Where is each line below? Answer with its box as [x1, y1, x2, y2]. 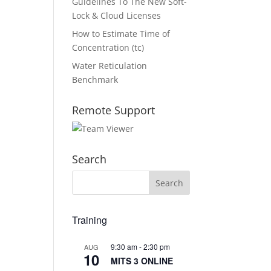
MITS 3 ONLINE [111, 255, 174, 267]
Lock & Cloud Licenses [72, 10, 162, 21]
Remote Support [72, 103, 155, 117]
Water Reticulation [72, 60, 148, 71]
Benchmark [72, 74, 119, 85]
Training [72, 213, 108, 227]
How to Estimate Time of [72, 28, 171, 39]
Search [72, 152, 107, 166]
